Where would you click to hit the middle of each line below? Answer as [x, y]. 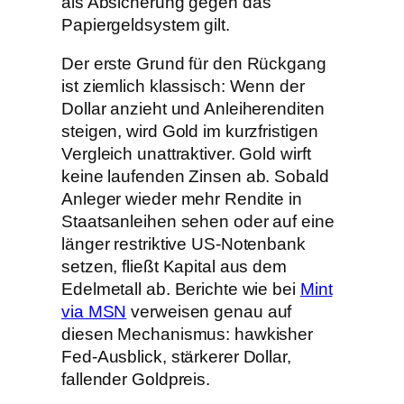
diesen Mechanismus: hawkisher [188, 335]
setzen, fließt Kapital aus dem [174, 267]
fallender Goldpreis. [136, 380]
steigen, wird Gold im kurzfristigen [190, 132]
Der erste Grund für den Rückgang [194, 64]
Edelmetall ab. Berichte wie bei [181, 289]
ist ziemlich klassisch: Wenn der [183, 87]
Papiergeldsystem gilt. [146, 24]
